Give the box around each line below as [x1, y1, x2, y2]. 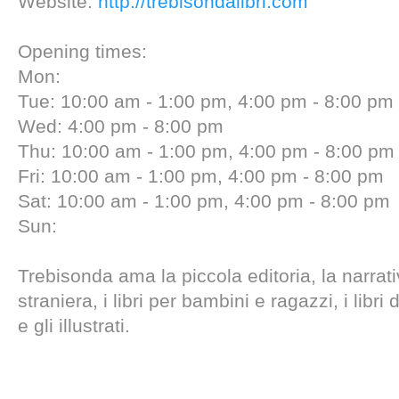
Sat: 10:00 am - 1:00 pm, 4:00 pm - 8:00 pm [18, 191, 390, 211]
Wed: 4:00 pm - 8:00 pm [18, 116, 224, 136]
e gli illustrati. [18, 315, 130, 336]
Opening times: [18, 41, 147, 61]
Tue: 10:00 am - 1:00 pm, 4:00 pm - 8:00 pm [18, 91, 394, 111]
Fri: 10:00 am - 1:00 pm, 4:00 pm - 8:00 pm [18, 166, 384, 186]
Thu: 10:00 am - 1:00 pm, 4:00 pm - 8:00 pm [18, 141, 395, 161]
